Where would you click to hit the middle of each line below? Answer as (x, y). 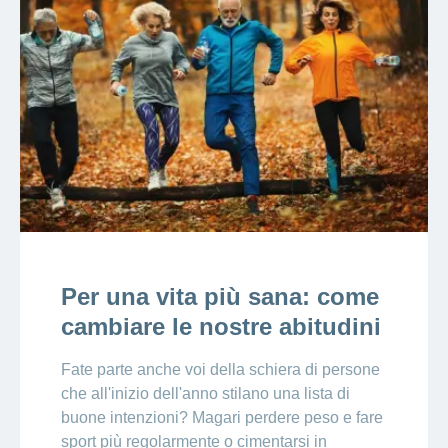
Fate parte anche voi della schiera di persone (220, 370)
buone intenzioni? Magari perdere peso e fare (221, 418)
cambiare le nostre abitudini (220, 327)
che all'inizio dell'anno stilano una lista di (205, 394)
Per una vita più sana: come (219, 297)
